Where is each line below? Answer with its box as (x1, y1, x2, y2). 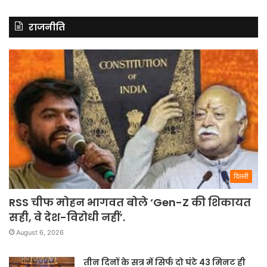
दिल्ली (234, 171, 249, 181)
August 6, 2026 (16, 228, 64, 237)
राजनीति (29, 20, 65, 33)
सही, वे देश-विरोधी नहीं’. (9, 209, 125, 225)
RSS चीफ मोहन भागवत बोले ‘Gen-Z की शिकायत (9, 194, 251, 210)
